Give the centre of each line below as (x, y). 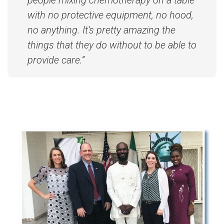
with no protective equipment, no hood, (110, 15)
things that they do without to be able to (112, 45)
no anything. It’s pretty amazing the (101, 30)
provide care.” (56, 60)
